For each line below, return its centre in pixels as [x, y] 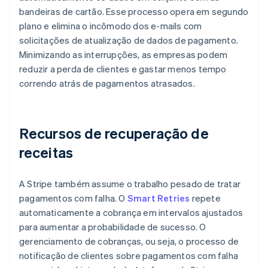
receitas [46, 153]
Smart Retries [159, 198]
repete [205, 198]
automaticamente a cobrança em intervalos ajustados [131, 213]
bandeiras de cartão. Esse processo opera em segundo [134, 12]
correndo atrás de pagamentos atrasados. [107, 83]
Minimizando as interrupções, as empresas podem [124, 55]
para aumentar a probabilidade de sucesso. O [113, 227]
